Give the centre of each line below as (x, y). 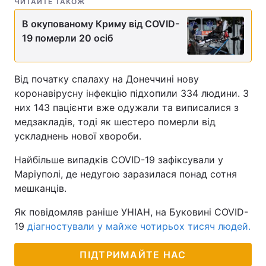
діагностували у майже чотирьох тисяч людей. (139, 226)
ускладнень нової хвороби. (79, 136)
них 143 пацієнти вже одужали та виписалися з (126, 107)
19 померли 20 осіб (68, 38)
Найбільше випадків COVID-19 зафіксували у (119, 160)
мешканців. (40, 188)
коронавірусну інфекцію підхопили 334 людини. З (132, 93)
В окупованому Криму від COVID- (101, 24)
